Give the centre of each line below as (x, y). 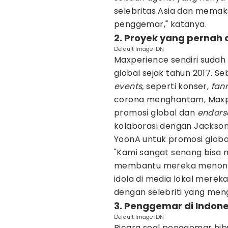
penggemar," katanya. (160, 24)
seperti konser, (177, 86)
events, (129, 86)
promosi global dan (156, 113)
